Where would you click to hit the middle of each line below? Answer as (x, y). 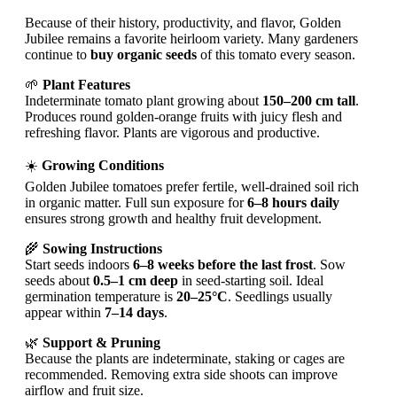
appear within (65, 312)
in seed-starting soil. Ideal (251, 280)
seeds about (59, 280)
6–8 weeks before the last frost (223, 264)
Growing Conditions (103, 165)
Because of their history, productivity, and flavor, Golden (183, 22)
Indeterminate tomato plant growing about (144, 100)
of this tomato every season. (276, 54)
